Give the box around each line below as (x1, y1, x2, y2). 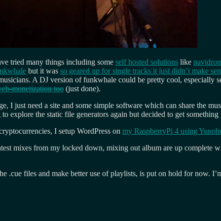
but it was (26, 66, 60, 75)
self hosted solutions (115, 57, 178, 66)
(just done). (64, 84, 101, 93)
